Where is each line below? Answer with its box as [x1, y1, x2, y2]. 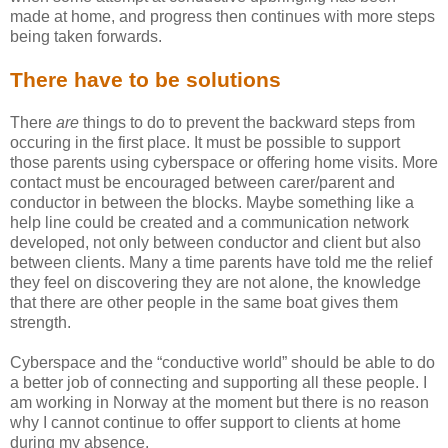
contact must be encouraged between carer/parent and [10, 173, 395, 191]
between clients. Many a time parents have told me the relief [10, 253, 432, 271]
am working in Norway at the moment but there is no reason [10, 393, 429, 411]
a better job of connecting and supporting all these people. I [10, 373, 427, 391]
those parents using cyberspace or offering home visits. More [10, 153, 438, 171]
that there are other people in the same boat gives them [10, 293, 398, 311]
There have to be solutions [10, 67, 281, 91]
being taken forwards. [10, 27, 162, 45]
